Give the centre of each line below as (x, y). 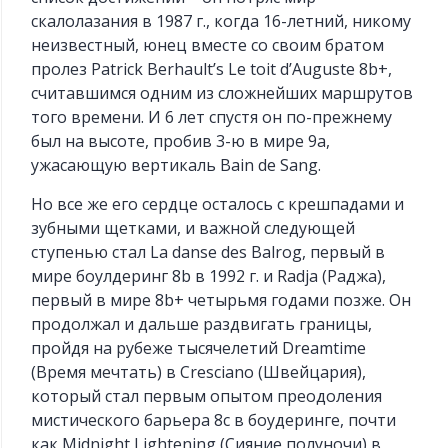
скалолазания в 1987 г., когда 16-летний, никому (221, 21)
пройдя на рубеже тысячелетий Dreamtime (199, 348)
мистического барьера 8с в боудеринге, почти (214, 420)
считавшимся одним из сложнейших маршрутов (222, 93)
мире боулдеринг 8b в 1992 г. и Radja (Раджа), (209, 276)
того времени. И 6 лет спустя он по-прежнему (212, 117)
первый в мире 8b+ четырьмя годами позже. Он (221, 300)
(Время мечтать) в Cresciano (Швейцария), (199, 372)
